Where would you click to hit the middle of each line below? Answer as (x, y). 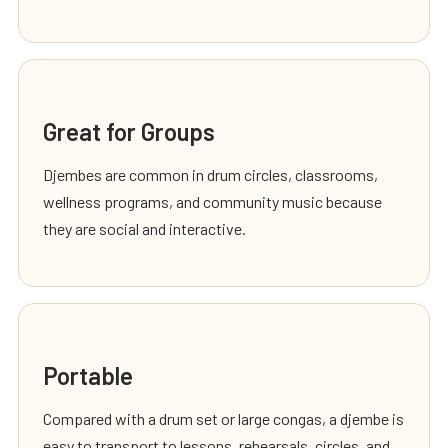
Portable (88, 375)
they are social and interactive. (144, 228)
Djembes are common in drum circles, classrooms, (210, 174)
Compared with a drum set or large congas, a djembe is (223, 418)
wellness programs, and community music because (212, 201)
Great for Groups (129, 131)
